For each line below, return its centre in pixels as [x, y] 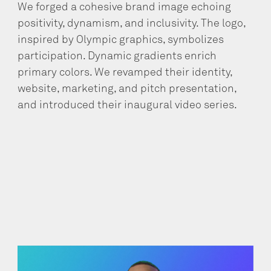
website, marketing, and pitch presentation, [127, 89]
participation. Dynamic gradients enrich [117, 57]
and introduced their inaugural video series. [128, 106]
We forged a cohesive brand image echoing [125, 8]
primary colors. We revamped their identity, [125, 73]
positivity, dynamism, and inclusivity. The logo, [132, 24]
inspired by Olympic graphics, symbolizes [121, 40]
